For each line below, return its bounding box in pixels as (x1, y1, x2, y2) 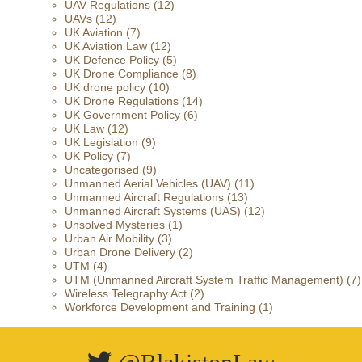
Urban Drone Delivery (65, 246, 175, 259)
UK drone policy (65, 81, 145, 94)
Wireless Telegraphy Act (65, 287, 187, 300)
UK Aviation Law (65, 40, 147, 53)
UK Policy (65, 149, 113, 162)
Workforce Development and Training (65, 301, 255, 314)
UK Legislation (65, 136, 138, 149)
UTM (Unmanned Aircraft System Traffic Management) (65, 273, 343, 286)
